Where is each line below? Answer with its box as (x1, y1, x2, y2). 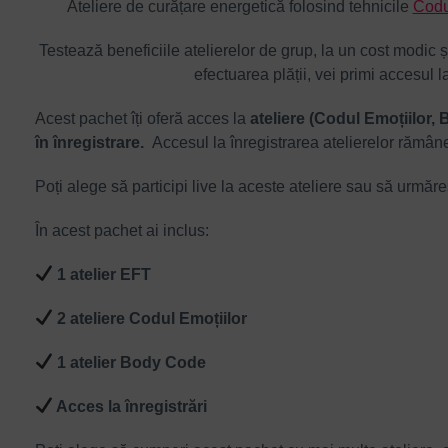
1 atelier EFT (53, 265, 152, 283)
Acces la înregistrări (53, 397, 208, 415)
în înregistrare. (35, 133, 152, 151)
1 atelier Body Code (53, 353, 207, 371)
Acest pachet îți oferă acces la (35, 109, 246, 127)
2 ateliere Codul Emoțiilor (53, 309, 248, 327)
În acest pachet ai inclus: (35, 221, 209, 239)
